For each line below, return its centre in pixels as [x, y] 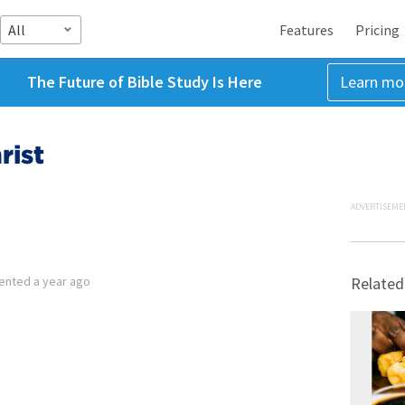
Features [306, 29]
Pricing [377, 29]
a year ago [62, 281]
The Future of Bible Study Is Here [144, 82]
